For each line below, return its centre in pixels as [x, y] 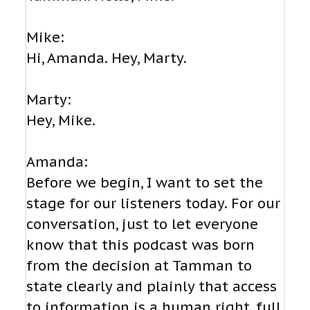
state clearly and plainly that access [152, 287]
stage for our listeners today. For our [153, 204]
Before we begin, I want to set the [145, 183]
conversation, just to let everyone [142, 225]
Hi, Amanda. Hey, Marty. [107, 58]
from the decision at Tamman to [139, 266]
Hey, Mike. [63, 121]
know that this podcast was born [140, 245]
